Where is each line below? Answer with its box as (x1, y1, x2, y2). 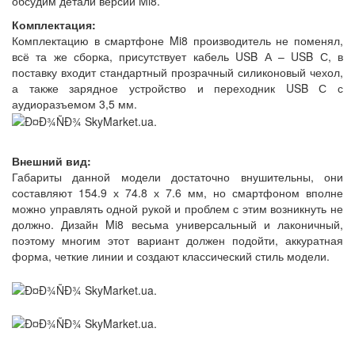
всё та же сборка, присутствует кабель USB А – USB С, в (12, 48, 343, 64)
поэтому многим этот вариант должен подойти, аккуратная (12, 232, 343, 249)
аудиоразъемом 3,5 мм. (12, 96, 137, 112)
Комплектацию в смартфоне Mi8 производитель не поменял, (12, 32, 343, 48)
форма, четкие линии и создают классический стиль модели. (12, 248, 330, 265)
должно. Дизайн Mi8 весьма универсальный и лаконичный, (12, 216, 343, 233)
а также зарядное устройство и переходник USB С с (12, 80, 343, 96)
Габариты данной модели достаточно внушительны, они (12, 169, 343, 185)
